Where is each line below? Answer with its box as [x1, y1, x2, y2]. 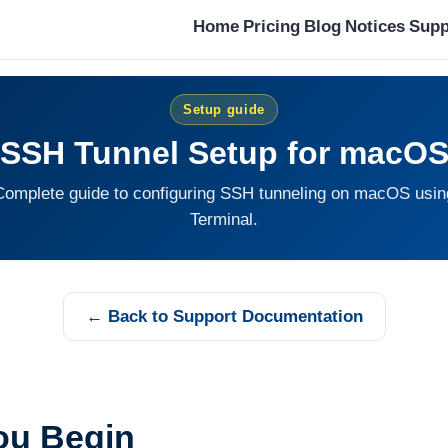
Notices [345, 17, 405, 37]
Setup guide [182, 102, 266, 117]
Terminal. [190, 209, 258, 229]
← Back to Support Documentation [85, 307, 363, 326]
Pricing [243, 17, 300, 37]
